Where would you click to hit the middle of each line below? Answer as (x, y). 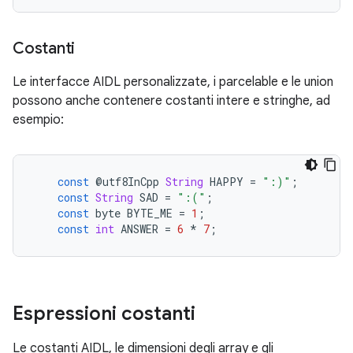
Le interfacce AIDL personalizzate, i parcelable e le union (173, 82)
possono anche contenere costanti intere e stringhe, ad (171, 101)
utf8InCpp (131, 182)
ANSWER (139, 229)
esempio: (38, 120)
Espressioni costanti (104, 314)
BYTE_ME (150, 213)
